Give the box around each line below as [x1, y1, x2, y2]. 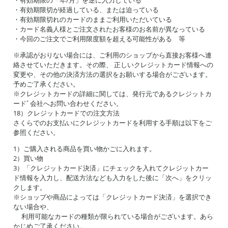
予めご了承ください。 [13, 79, 79, 89]
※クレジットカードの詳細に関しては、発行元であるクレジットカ [13, 89, 212, 98]
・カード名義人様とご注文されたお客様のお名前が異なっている [13, 24, 205, 34]
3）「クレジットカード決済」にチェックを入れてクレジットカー [13, 163, 209, 173]
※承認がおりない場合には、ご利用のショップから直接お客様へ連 [13, 50, 212, 60]
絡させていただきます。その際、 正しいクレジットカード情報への [13, 60, 213, 69]
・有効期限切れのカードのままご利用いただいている [13, 15, 172, 24]
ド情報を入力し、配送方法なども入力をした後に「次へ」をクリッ [13, 173, 212, 182]
